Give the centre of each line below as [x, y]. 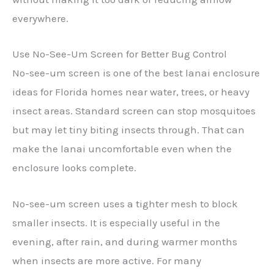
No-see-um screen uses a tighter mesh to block [125, 203]
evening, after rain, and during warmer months [125, 241]
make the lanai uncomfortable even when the [122, 149]
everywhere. [40, 19]
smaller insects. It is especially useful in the [116, 222]
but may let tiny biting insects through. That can [128, 130]
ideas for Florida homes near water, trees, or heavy [131, 92]
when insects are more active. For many [107, 260]
